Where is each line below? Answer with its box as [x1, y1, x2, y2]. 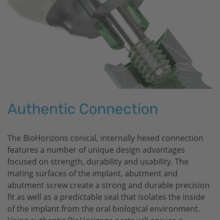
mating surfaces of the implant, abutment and [7, 168, 178, 179]
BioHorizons [23, 133, 68, 144]
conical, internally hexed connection [68, 133, 203, 144]
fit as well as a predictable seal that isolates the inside [7, 192, 205, 203]
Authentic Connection [7, 100, 158, 118]
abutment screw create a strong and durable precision [7, 180, 210, 191]
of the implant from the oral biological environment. [7, 203, 200, 215]
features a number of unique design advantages [7, 144, 185, 156]
